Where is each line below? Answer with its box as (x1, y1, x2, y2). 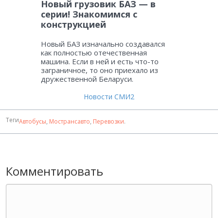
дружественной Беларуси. (41, 74, 133, 84)
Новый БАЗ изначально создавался (41, 39, 165, 49)
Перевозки (93, 117, 124, 126)
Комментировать (6, 163, 103, 180)
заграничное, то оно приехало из (41, 65, 158, 75)
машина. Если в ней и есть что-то (41, 56, 159, 67)
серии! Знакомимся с (41, 8, 137, 20)
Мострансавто (49, 117, 90, 126)
